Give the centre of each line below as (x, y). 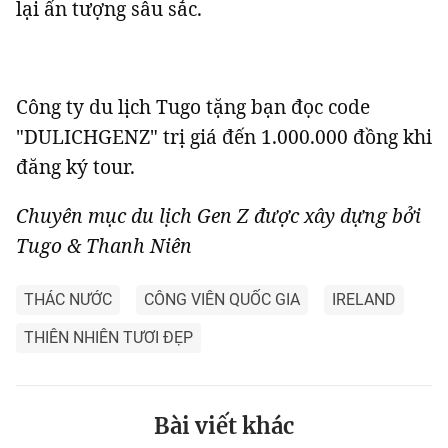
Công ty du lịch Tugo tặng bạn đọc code (193, 107)
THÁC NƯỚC (68, 300)
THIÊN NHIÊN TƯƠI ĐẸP (108, 338)
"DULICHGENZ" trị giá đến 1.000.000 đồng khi (224, 137)
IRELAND (364, 300)
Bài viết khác (224, 426)
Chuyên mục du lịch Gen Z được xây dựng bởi (218, 216)
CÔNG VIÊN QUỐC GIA (222, 300)
